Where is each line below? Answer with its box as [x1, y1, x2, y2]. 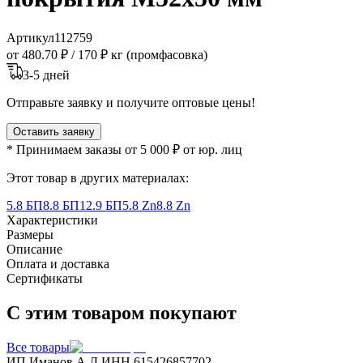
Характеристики [6, 212, 98, 227]
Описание [6, 241, 62, 256]
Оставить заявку [13, 125, 95, 138]
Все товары [6, 340, 70, 354]
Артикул [6, 30, 54, 45]
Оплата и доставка [6, 256, 109, 271]
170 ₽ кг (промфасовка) [78, 47, 207, 62]
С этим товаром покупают [6, 301, 237, 323]
